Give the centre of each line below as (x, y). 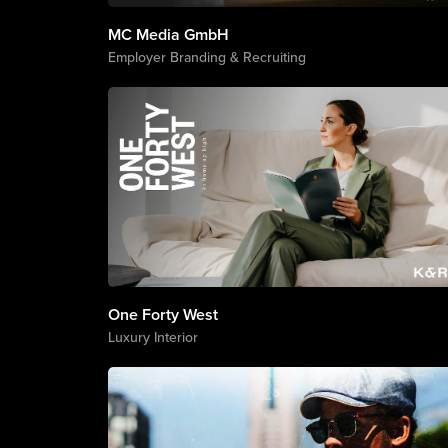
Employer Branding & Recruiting (206, 57)
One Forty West (162, 314)
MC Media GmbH (168, 34)
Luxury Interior (152, 337)
